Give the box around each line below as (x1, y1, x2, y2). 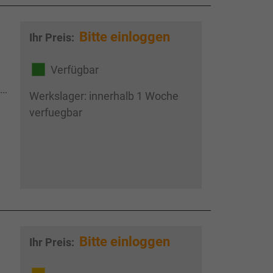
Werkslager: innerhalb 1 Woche (29, 90, 179, 103)
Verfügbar (50, 63, 99, 76)
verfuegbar (29, 106, 82, 119)
